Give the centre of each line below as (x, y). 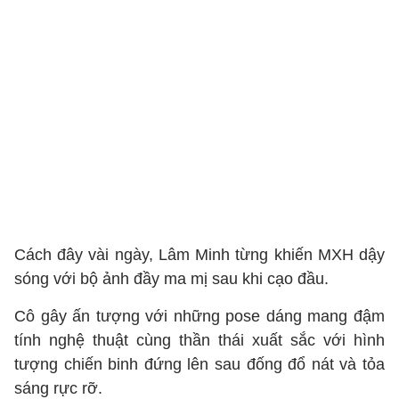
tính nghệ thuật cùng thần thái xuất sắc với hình (199, 340)
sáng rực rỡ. (58, 388)
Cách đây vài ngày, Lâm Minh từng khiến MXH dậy (199, 255)
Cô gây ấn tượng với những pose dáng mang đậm (199, 316)
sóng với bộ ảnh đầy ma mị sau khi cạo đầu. (171, 279)
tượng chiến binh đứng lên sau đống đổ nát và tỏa (199, 364)
